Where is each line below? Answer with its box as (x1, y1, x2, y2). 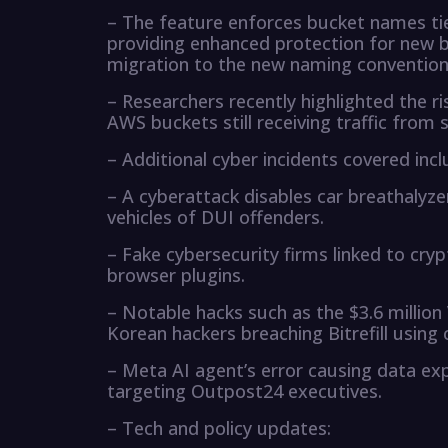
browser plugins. (107, 263, 245, 288)
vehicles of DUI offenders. (107, 205, 324, 230)
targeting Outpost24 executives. (107, 379, 382, 404)
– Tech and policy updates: (107, 416, 331, 441)
